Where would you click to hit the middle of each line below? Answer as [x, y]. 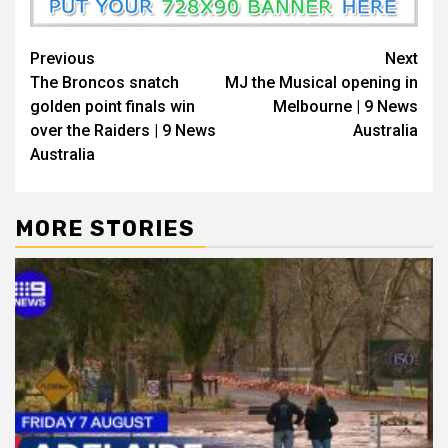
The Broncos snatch [104, 83]
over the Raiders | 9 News [123, 131]
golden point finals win [112, 107]
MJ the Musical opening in [321, 83]
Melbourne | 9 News [345, 107]
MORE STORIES [105, 229]
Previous [62, 59]
